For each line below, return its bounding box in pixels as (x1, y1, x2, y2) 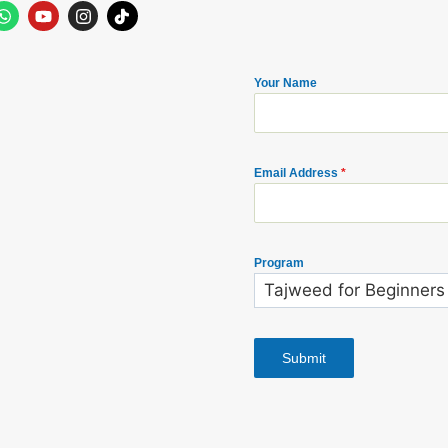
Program (254, 255, 304, 270)
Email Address (254, 165, 341, 180)
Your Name (254, 75, 317, 90)
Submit (282, 350, 326, 367)
